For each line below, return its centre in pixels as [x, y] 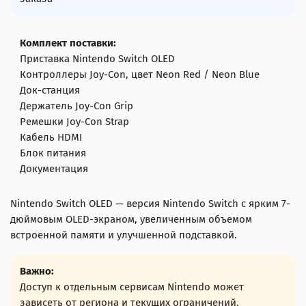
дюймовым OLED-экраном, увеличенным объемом [131, 220]
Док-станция [50, 91]
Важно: [37, 272]
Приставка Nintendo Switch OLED [97, 59]
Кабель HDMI [51, 138]
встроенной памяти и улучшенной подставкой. [124, 235]
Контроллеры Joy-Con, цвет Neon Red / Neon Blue [140, 75]
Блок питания [53, 153]
